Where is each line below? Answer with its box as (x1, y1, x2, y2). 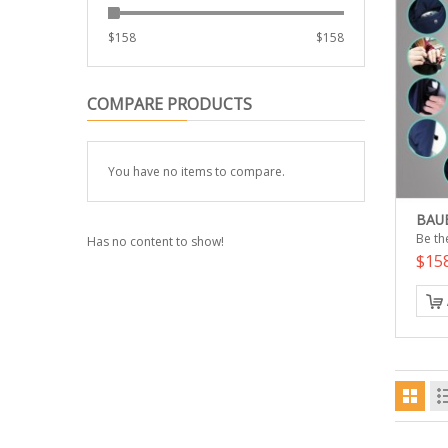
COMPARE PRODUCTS (87, 93, 252, 115)
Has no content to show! (87, 233, 224, 250)
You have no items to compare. (108, 163, 285, 180)
